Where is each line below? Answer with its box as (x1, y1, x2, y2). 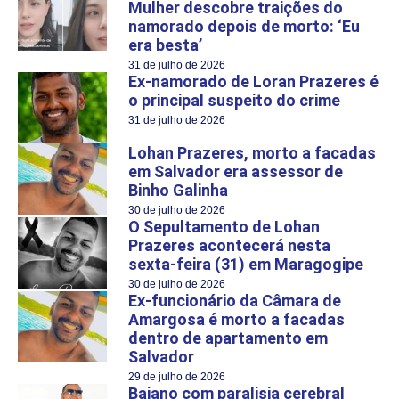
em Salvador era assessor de (128, 161, 343, 181)
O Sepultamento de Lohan (128, 216, 320, 236)
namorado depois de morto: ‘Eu (128, 16, 360, 36)
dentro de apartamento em (128, 328, 328, 347)
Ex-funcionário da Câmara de (128, 290, 341, 310)
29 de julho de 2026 (128, 370, 225, 383)
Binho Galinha (128, 180, 228, 199)
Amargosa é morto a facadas (128, 309, 345, 329)
